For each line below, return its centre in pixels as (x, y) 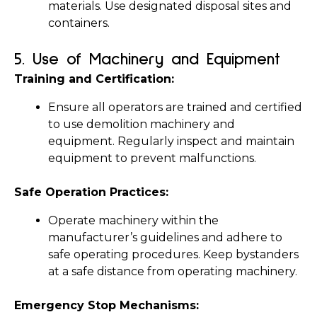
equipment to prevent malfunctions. (152, 158)
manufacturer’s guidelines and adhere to (165, 237)
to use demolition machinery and (142, 124)
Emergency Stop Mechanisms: (106, 305)
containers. (79, 23)
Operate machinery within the (133, 220)
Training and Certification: (94, 79)
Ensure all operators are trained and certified (175, 107)
